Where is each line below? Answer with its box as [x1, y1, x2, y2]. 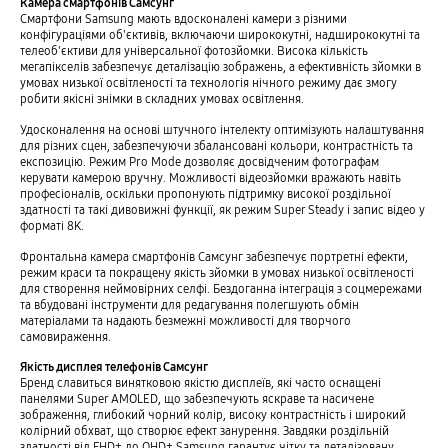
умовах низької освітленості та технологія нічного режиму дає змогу [19, 74, 397, 90]
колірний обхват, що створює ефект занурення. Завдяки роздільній [19, 423, 389, 439]
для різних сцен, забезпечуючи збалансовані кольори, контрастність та [19, 137, 413, 153]
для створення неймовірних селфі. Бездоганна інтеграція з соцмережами [19, 280, 422, 296]
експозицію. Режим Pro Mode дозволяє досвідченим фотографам [19, 153, 379, 169]
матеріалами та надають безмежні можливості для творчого [19, 312, 351, 328]
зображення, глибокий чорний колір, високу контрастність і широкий [19, 407, 406, 423]
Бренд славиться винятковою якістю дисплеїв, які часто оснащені [19, 375, 381, 391]
